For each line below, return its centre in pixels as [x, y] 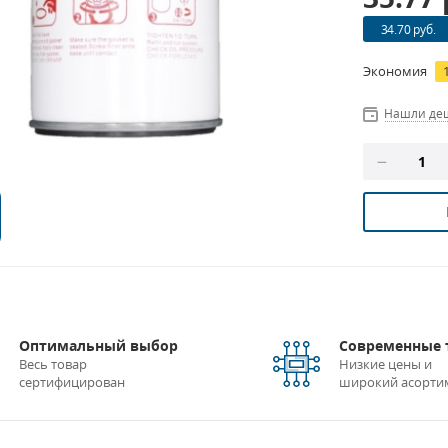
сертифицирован [71, 382]
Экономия [396, 71]
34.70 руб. [408, 29]
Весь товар [52, 364]
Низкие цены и [385, 364]
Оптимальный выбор [98, 345]
